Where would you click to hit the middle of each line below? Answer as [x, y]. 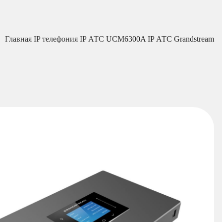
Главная [19, 39]
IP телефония [57, 39]
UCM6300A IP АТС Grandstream [160, 39]
